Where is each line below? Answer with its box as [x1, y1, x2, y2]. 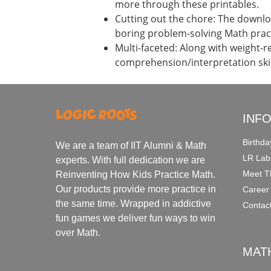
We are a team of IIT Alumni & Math [56, 140, 207, 151]
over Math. [56, 227, 101, 238]
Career [243, 184, 270, 194]
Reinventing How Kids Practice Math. [56, 169, 216, 180]
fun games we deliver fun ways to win [56, 212, 216, 223]
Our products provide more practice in [56, 183, 217, 194]
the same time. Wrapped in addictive [56, 198, 212, 209]
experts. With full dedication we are [56, 154, 206, 165]
